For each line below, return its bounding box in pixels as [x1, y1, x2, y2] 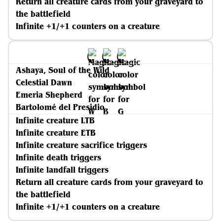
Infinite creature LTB [16, 115, 95, 126]
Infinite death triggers [16, 152, 101, 163]
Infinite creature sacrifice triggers [16, 140, 147, 150]
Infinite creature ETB [16, 127, 96, 138]
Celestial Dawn [16, 77, 72, 88]
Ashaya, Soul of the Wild [16, 65, 110, 75]
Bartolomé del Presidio [16, 102, 105, 112]
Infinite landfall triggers [16, 164, 109, 175]
